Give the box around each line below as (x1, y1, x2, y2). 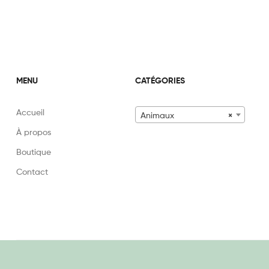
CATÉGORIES (134, 74, 185, 86)
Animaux (140, 110, 174, 120)
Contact (16, 166, 48, 177)
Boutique (16, 146, 51, 157)
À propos (16, 126, 51, 137)
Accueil (16, 106, 44, 117)
